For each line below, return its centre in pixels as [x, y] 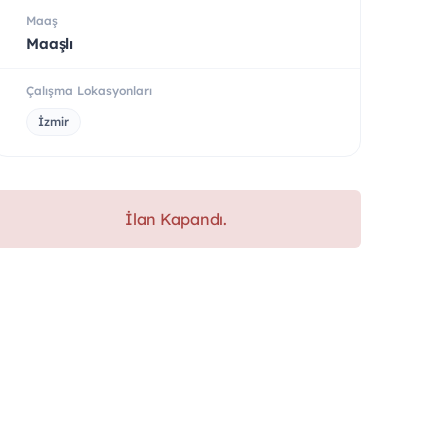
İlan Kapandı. [176, 218]
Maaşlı [50, 43]
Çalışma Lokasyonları [89, 90]
